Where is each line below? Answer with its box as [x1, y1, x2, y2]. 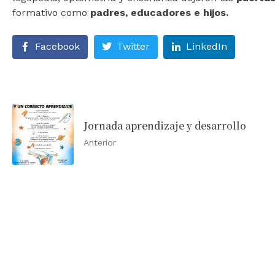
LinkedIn [186, 41, 228, 53]
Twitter [116, 41, 150, 53]
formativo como [12, 6, 90, 18]
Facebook [35, 41, 80, 53]
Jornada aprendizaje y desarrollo [83, 118, 246, 133]
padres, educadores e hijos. [90, 6, 228, 18]
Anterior [83, 137, 116, 148]
